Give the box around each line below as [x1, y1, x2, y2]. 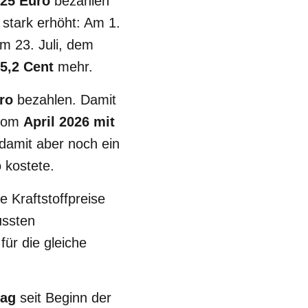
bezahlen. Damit [13, 92, 116, 107]
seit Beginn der [16, 290, 111, 305]
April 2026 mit [23, 114, 115, 129]
